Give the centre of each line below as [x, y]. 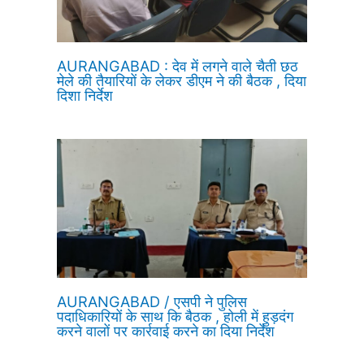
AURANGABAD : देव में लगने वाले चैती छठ [178, 65]
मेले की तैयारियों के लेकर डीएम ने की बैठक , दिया [182, 80]
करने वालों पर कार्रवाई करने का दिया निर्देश [166, 331]
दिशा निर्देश [85, 95]
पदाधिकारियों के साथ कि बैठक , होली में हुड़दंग [175, 316]
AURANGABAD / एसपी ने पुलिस [152, 302]
